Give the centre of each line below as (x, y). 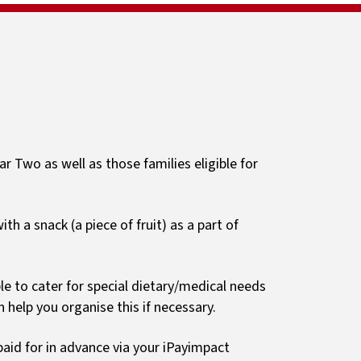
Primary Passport (69, 44)
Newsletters (55, 12)
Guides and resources (78, 33)
